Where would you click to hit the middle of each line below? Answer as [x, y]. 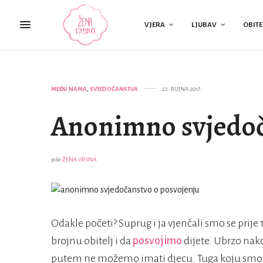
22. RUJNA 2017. [182, 89]
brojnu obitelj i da [92, 241]
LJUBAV [204, 25]
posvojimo [158, 241]
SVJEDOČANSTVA [114, 89]
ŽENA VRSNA [79, 159]
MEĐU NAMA [69, 89]
